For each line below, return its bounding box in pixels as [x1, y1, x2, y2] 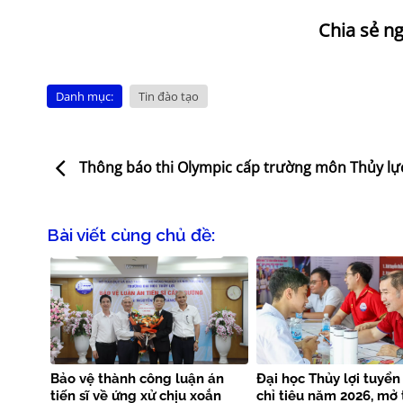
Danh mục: [56, 87, 113, 104]
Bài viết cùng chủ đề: [47, 224, 215, 245]
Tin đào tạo [139, 87, 199, 104]
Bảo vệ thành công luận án [50, 371, 224, 388]
